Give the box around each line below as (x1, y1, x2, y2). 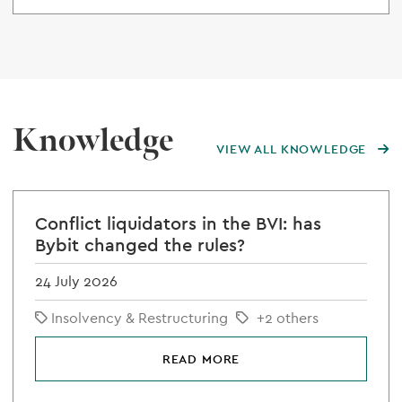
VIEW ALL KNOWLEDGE (216, 141, 371, 157)
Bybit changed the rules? (35, 233, 245, 257)
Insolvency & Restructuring (48, 309, 232, 328)
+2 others (256, 309, 319, 328)
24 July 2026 (35, 272, 118, 291)
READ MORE (162, 351, 240, 367)
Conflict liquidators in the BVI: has (35, 212, 321, 235)
